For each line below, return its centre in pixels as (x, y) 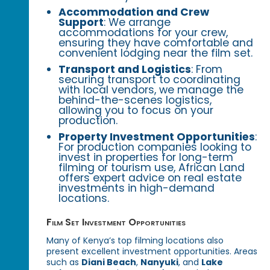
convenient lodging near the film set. (156, 53)
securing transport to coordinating (150, 79)
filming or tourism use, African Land (152, 167)
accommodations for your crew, (143, 32)
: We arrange (137, 22)
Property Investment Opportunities (157, 137)
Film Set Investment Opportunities (116, 222)
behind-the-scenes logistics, (135, 100)
